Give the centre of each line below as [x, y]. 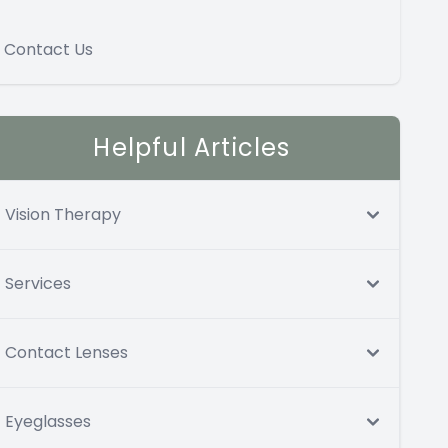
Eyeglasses [48, 421]
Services [38, 283]
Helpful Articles [192, 147]
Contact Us [48, 49]
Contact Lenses [66, 352]
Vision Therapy [63, 214]
